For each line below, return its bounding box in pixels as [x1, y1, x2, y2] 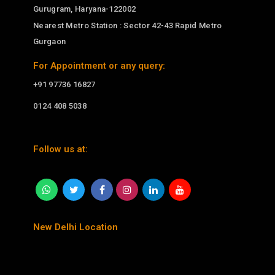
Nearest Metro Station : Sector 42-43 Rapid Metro [33, 21, 222, 31]
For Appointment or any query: [33, 60, 165, 72]
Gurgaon [33, 37, 66, 47]
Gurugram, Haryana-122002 [33, 4, 136, 14]
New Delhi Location [33, 222, 118, 233]
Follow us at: [33, 144, 88, 155]
